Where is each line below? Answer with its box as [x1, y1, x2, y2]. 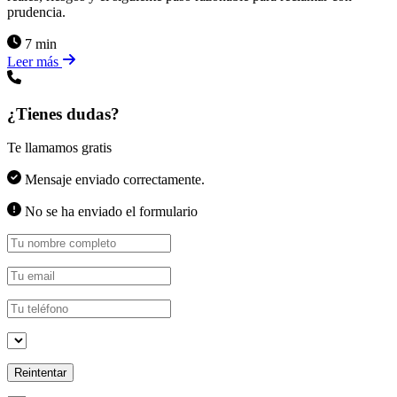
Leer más [7, 53, 62, 69]
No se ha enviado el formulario [21, 204, 198, 220]
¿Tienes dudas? [7, 104, 120, 123]
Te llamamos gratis [7, 140, 112, 156]
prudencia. [7, 4, 66, 19]
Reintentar [14, 366, 66, 380]
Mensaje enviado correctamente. [21, 172, 205, 188]
